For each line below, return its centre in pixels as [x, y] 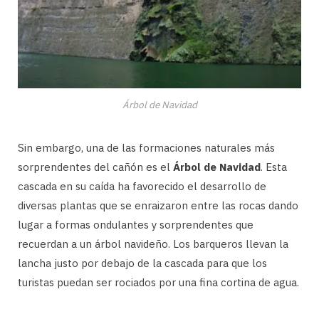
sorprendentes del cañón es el [95, 167]
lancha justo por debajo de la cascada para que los [142, 263]
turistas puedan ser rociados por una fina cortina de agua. [158, 283]
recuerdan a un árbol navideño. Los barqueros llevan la [153, 244]
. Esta [274, 167]
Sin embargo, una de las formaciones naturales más [146, 148]
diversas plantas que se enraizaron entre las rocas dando [158, 206]
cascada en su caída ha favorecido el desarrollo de [142, 187]
